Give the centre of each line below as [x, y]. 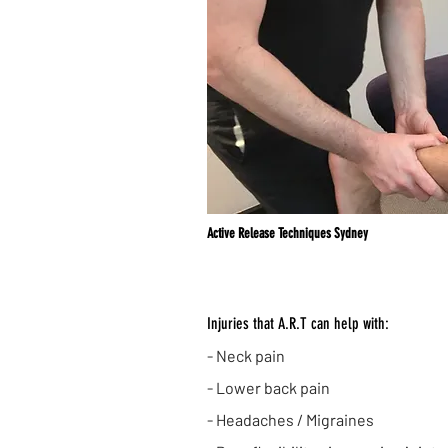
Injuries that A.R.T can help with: [298, 323]
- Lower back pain [268, 387]
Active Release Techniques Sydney [287, 233]
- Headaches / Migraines [290, 419]
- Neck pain [246, 355]
